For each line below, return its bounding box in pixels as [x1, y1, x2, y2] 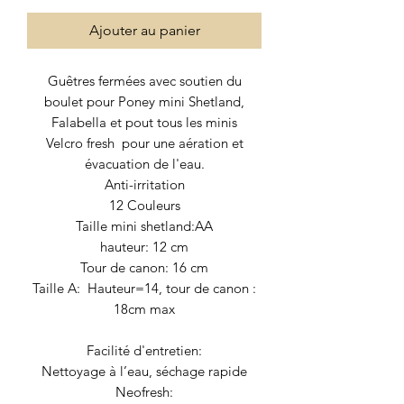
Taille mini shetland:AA [76, 216, 213, 234]
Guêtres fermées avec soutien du [47, 71, 242, 89]
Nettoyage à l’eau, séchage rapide [41, 362, 247, 380]
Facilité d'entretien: [87, 341, 202, 359]
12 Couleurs [108, 196, 180, 214]
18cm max [114, 299, 175, 317]
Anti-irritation [104, 175, 185, 193]
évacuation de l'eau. [84, 154, 205, 172]
